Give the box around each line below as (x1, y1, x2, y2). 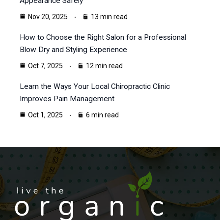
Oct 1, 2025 (28, 111, 63, 119)
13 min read (91, 13, 128, 21)
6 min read (86, 111, 119, 119)
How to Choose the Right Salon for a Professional (20, 33, 186, 42)
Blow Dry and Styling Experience (20, 45, 127, 55)
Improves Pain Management (20, 94, 114, 104)
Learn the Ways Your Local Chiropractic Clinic (20, 82, 170, 91)
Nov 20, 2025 (28, 13, 68, 21)
